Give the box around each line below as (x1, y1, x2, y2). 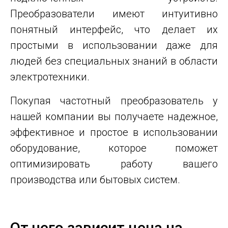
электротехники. (10, 71, 90, 83)
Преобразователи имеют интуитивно (10, 8, 218, 20)
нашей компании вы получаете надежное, (10, 110, 218, 123)
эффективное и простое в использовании (10, 126, 218, 139)
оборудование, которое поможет (10, 142, 218, 155)
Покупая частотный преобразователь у (10, 95, 218, 107)
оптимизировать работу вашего (10, 158, 218, 170)
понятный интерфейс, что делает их (10, 23, 218, 36)
